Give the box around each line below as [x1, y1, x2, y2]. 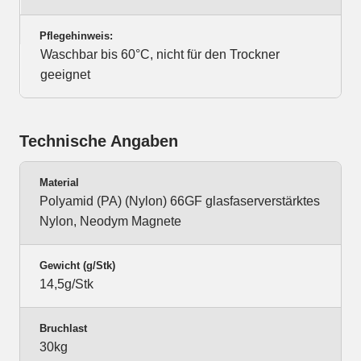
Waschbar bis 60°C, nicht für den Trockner [40, 48, 280, 62]
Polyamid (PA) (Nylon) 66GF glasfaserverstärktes [39, 194, 320, 209]
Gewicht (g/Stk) [39, 259, 115, 272]
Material [39, 176, 79, 189]
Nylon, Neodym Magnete [39, 214, 181, 229]
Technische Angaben [19, 132, 178, 151]
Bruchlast [39, 322, 87, 335]
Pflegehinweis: [39, 30, 113, 43]
